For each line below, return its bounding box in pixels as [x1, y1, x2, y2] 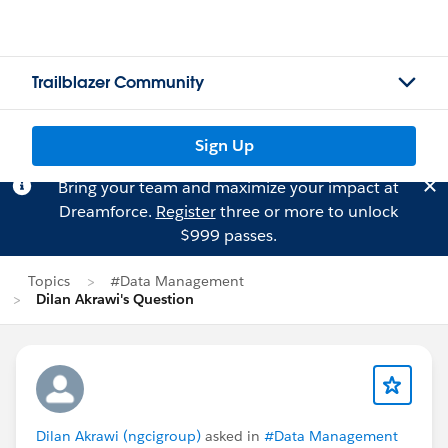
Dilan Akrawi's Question [36, 290, 194, 308]
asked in [201, 427, 264, 445]
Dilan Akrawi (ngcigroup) [36, 427, 201, 445]
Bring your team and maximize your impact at [57, 177, 399, 198]
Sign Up [194, 135, 254, 156]
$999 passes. [179, 225, 277, 246]
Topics [28, 272, 70, 290]
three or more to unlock [215, 201, 398, 222]
